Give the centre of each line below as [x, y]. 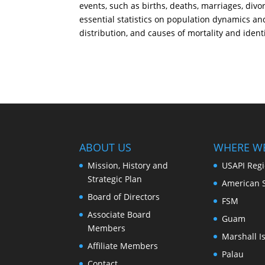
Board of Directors [124, 196]
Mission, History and [128, 165]
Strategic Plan [115, 179]
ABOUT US [106, 147]
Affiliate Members [123, 245]
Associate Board [119, 214]
